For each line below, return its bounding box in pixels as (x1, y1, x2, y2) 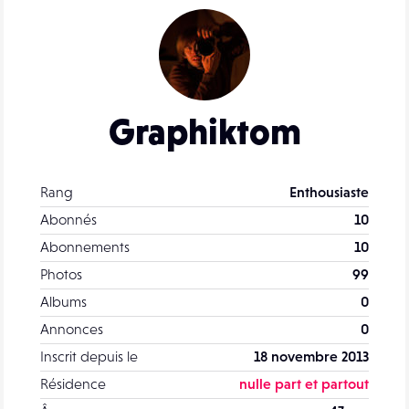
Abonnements (40, 237, 130, 255)
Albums (40, 292, 87, 309)
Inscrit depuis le (40, 347, 138, 364)
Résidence (40, 374, 106, 392)
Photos (40, 265, 82, 282)
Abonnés (40, 210, 97, 227)
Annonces (40, 320, 103, 337)
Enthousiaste (289, 183, 369, 200)
